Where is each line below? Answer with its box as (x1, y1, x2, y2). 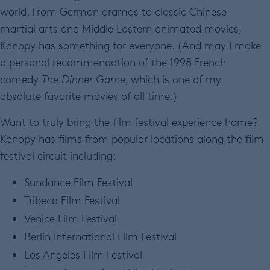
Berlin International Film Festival (24, 230, 177, 243)
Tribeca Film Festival (24, 193, 120, 207)
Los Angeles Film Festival (24, 248, 142, 262)
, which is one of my (125, 72, 221, 86)
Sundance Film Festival (24, 175, 133, 189)
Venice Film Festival (24, 212, 117, 225)
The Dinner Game (42, 72, 125, 86)
